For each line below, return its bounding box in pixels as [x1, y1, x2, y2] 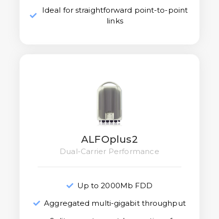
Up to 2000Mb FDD [77, 180, 153, 190]
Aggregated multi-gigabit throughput [44, 198, 186, 208]
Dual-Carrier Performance [60, 146, 159, 156]
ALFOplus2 [81, 133, 138, 145]
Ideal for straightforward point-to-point [42, 5, 188, 15]
